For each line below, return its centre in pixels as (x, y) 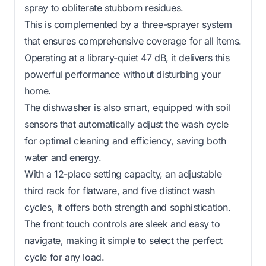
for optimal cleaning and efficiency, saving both (125, 140)
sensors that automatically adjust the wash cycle (126, 124)
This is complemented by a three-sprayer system (128, 24)
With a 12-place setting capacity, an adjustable (123, 174)
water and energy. (63, 157)
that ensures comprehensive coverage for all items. (133, 41)
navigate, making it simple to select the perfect (123, 240)
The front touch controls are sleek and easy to (122, 224)
